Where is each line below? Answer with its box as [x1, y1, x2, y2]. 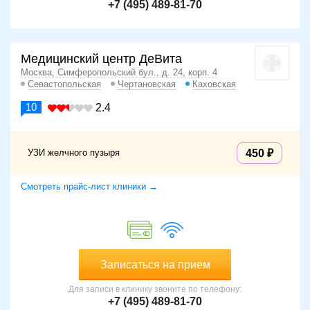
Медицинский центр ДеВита [21, 52, 182, 66]
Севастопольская [28, 79, 101, 90]
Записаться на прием [100, 259, 210, 271]
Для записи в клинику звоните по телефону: [69, 284, 241, 295]
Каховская [192, 79, 236, 90]
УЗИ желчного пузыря [28, 147, 120, 158]
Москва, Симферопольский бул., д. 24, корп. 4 [21, 67, 217, 78]
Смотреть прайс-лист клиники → [21, 181, 158, 192]
